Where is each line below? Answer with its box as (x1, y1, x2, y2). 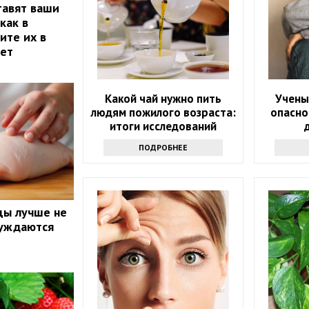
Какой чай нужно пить (105, 91, 222, 107)
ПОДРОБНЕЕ (139, 142, 188, 153)
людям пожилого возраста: (90, 105, 236, 121)
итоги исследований (110, 119, 217, 134)
